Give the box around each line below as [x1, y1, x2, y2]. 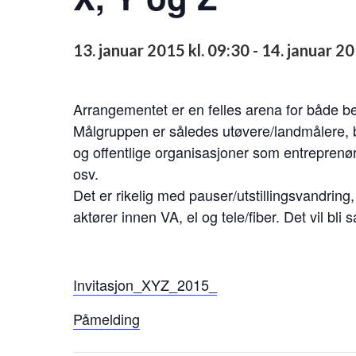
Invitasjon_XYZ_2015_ [73, 274, 217, 295]
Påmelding [73, 308, 140, 329]
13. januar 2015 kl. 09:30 [73, 41, 250, 60]
